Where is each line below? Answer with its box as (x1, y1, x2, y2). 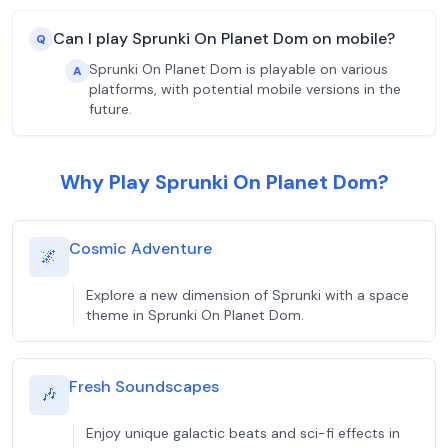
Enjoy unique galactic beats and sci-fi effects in (86, 424, 400, 442)
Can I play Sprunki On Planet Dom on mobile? (53, 28, 395, 49)
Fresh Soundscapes (69, 376, 219, 397)
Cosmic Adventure (69, 238, 212, 259)
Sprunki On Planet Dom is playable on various (89, 60, 388, 78)
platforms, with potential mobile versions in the (89, 80, 401, 98)
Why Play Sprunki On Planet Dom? (59, 169, 389, 195)
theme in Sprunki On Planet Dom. (86, 306, 304, 324)
